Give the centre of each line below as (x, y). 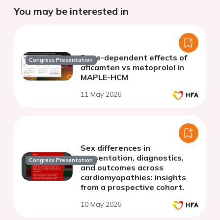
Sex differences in (115, 148)
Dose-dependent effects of (134, 58)
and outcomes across (122, 168)
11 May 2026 (101, 95)
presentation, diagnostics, (132, 158)
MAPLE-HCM (104, 77)
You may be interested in (71, 11)
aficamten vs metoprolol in (132, 68)
